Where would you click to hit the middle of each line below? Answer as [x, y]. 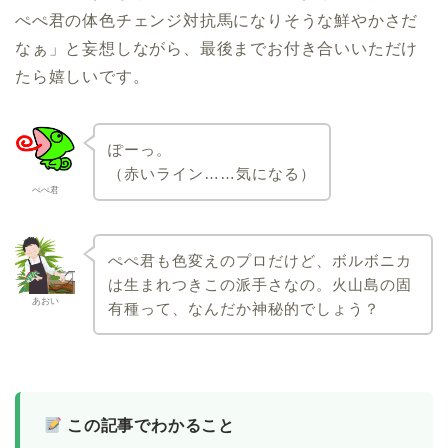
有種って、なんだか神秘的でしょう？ [243, 308]
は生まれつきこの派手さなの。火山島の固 [259, 284]
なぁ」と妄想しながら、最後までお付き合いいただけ [217, 49]
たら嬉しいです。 [82, 77]
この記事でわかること [149, 426]
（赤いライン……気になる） [211, 173]
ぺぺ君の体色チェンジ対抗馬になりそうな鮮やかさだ [217, 21]
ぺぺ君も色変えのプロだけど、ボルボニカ [259, 260]
